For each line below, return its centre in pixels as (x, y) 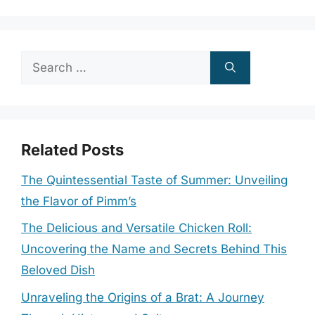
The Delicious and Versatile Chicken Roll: (136, 228)
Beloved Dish (58, 270)
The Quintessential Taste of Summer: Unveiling (154, 180)
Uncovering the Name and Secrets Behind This (154, 249)
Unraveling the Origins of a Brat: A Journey (143, 297)
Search (40, 61)
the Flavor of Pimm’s (79, 201)
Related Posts (72, 149)
